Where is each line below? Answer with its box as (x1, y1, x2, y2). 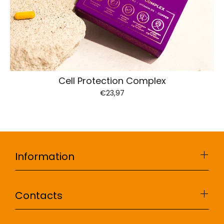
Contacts (15, 188, 62, 203)
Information (15, 149, 74, 164)
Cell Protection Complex (58, 74, 166, 87)
